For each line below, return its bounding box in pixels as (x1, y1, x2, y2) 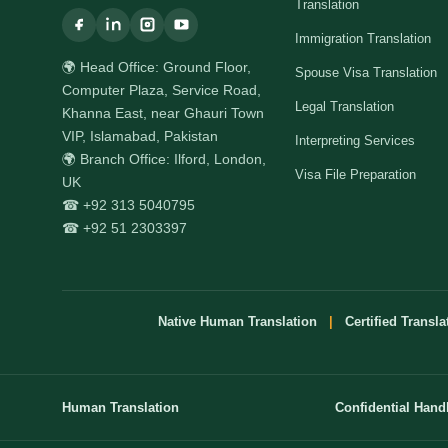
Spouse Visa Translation (295, 64, 438, 80)
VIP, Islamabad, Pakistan (62, 127, 218, 144)
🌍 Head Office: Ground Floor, (62, 58, 251, 75)
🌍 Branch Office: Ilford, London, (62, 150, 266, 167)
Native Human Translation (157, 313, 321, 329)
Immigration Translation (295, 30, 432, 46)
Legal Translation (295, 98, 395, 114)
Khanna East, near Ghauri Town (62, 104, 264, 121)
